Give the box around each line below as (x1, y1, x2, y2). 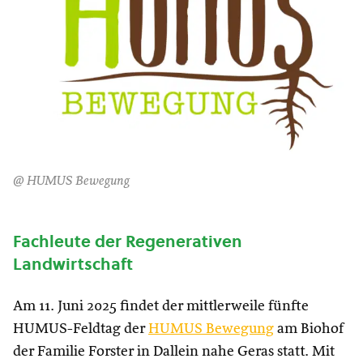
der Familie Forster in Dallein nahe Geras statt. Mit (13, 344, 335, 359)
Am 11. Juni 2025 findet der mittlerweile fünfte (13, 299, 309, 314)
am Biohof (274, 322, 344, 336)
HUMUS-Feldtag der (13, 322, 148, 336)
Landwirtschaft (13, 253, 133, 275)
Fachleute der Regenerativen (13, 230, 242, 253)
